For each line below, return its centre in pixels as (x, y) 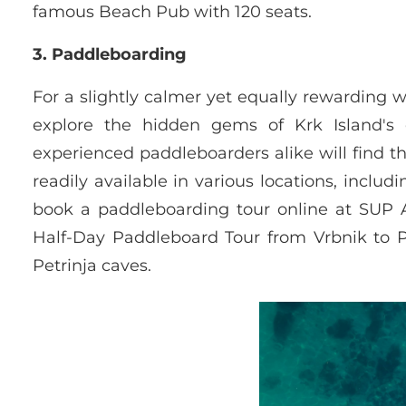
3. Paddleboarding (110, 55)
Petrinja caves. (92, 266)
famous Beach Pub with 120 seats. (172, 12)
